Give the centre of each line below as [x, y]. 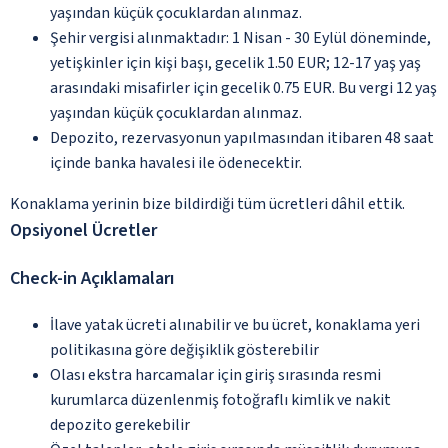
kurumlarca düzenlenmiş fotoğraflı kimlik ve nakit [220, 399]
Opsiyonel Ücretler [83, 230]
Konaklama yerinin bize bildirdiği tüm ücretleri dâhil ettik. [207, 203]
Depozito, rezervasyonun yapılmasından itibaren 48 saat [242, 137]
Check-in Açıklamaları [92, 278]
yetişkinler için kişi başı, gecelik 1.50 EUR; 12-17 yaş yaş [235, 62]
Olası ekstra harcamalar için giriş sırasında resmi [215, 374]
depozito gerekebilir [120, 424]
